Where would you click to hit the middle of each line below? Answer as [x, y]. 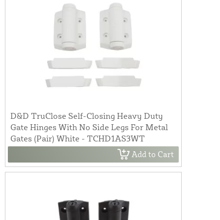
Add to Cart [153, 154]
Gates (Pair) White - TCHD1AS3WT [78, 138]
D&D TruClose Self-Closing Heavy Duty [87, 115]
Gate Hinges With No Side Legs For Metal [89, 127]
